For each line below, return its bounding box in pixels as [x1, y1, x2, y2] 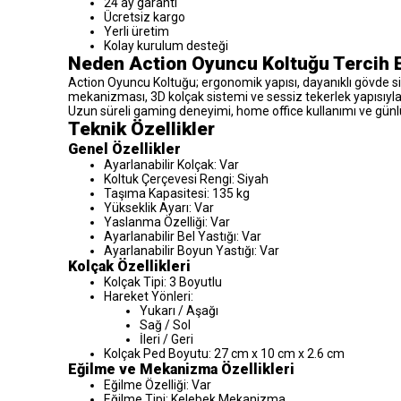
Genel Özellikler [68, 140, 181, 158]
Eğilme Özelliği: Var [104, 377, 211, 392]
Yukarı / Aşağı [140, 303, 218, 318]
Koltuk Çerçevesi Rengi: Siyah [104, 171, 269, 186]
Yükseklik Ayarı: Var [104, 200, 214, 215]
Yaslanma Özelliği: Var [104, 214, 230, 229]
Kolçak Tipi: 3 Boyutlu [104, 274, 222, 289]
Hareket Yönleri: [104, 288, 193, 303]
